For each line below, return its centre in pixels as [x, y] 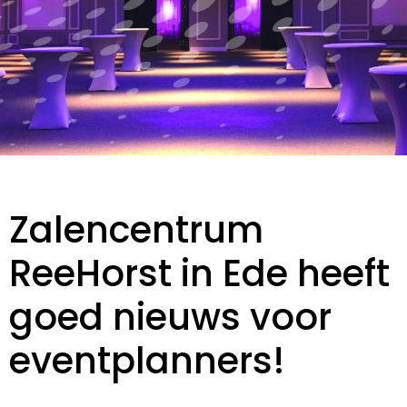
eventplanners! [147, 361]
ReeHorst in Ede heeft [199, 273]
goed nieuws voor [170, 317]
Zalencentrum [136, 230]
